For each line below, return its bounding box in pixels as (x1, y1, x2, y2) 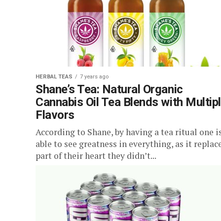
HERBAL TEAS (36, 74, 73, 80)
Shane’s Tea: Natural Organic (36, 82, 183, 96)
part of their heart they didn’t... (36, 150, 156, 161)
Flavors (36, 108, 74, 122)
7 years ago (80, 74, 109, 80)
